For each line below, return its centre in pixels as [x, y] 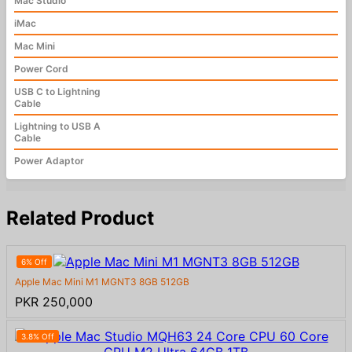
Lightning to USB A [57, 126]
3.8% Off [38, 337]
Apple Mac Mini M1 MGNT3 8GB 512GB [102, 282]
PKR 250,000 [54, 302]
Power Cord [41, 69]
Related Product [80, 218]
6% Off [34, 262]
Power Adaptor [49, 161]
